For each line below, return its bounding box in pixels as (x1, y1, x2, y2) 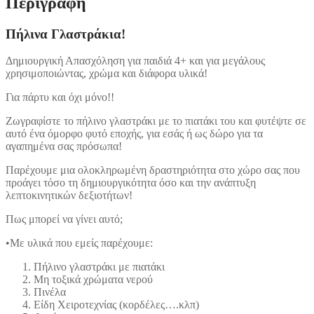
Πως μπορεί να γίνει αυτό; (6, 213, 123, 226)
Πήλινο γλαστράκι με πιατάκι (34, 261, 165, 273)
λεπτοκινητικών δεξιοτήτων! (6, 189, 132, 202)
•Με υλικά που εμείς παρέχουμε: (6, 237, 153, 250)
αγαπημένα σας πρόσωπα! (6, 140, 122, 153)
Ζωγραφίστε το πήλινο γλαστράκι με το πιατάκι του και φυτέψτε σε (6, 115, 306, 128)
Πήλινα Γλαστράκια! (6, 26, 125, 41)
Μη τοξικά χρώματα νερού (34, 273, 153, 286)
